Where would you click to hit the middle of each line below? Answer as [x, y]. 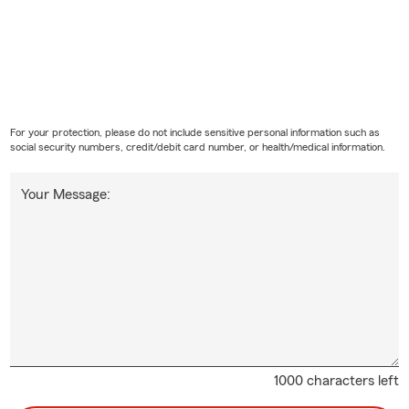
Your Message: [65, 194]
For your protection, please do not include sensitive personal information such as [194, 132]
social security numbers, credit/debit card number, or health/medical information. [197, 147]
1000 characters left [337, 380]
